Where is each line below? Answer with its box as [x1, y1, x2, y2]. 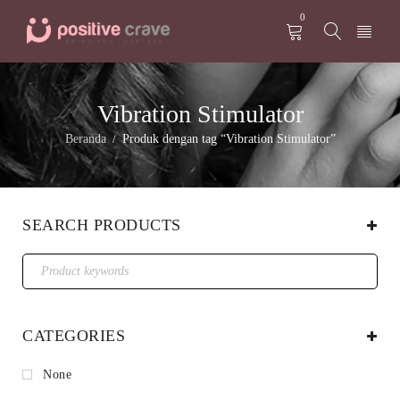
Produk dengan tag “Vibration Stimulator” [121, 132, 336, 146]
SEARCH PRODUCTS [22, 216, 181, 234]
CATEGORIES [22, 327, 125, 345]
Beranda [64, 132, 106, 146]
